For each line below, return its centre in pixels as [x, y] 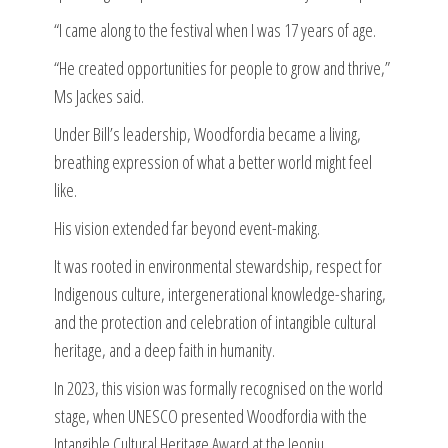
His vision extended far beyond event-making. [187, 227]
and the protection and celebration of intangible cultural [215, 321]
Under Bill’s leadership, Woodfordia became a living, [207, 133]
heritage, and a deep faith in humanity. [164, 349]
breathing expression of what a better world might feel [213, 161]
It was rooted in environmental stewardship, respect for [218, 265]
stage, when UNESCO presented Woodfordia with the [210, 415]
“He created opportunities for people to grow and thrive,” [222, 67]
